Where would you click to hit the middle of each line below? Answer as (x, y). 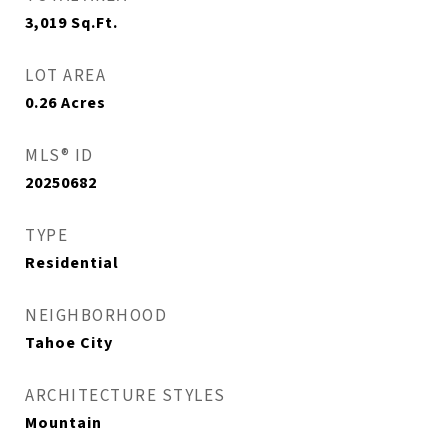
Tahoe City (69, 343)
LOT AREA (65, 76)
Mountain (63, 423)
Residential (72, 263)
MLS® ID (59, 156)
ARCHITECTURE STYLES (125, 396)
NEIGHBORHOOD (96, 316)
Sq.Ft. (94, 23)
